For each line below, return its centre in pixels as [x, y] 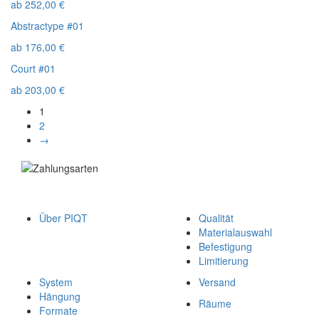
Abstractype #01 [47, 26]
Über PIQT [63, 218]
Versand [217, 282]
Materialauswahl [235, 232]
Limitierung [224, 261]
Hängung [60, 296]
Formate [58, 310]
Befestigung [225, 246]
